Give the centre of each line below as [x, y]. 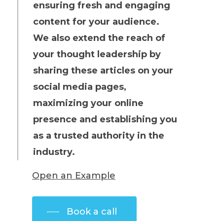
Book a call [92, 211]
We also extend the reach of [99, 38]
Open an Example [74, 175]
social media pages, [79, 87]
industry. [54, 152]
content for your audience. [96, 21]
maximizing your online [88, 103]
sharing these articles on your [103, 70]
